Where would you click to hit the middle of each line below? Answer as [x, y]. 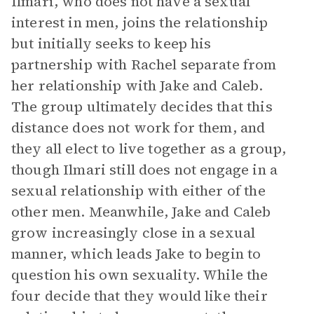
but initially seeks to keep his [111, 43]
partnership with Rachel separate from [144, 64]
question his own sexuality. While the [140, 275]
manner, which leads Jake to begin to [136, 254]
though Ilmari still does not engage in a [144, 170]
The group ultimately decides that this [142, 107]
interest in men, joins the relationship [139, 22]
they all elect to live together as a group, [149, 149]
